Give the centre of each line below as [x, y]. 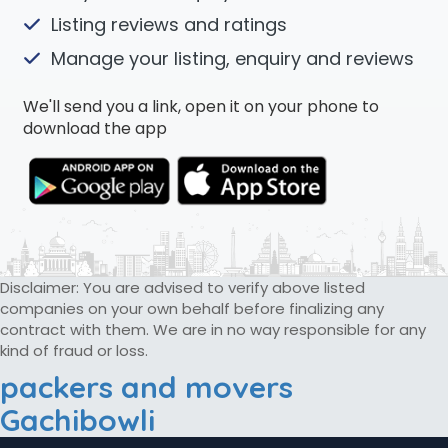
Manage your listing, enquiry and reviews [229, 58]
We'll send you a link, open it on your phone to [200, 106]
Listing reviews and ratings [166, 24]
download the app [94, 128]
